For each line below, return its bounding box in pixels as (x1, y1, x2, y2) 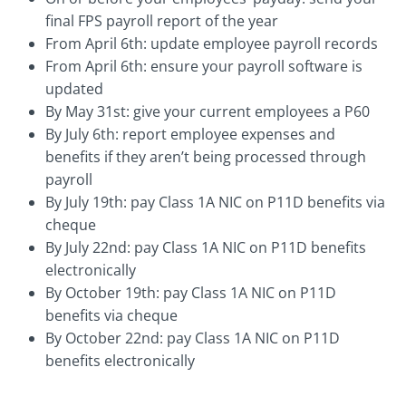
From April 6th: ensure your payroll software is (45, 56, 362, 77)
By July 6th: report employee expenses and (45, 124, 335, 145)
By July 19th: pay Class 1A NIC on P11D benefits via (45, 192, 385, 213)
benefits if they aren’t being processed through (45, 147, 366, 168)
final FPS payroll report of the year (45, 11, 278, 32)
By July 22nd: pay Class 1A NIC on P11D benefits (45, 237, 366, 258)
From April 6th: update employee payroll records (45, 34, 378, 54)
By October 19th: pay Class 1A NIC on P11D (45, 283, 336, 304)
